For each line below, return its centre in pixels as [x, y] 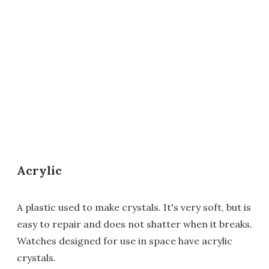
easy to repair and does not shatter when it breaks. [134, 224]
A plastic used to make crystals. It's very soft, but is [134, 207]
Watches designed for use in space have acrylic [125, 241]
